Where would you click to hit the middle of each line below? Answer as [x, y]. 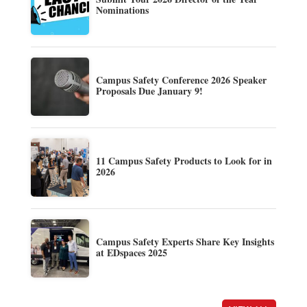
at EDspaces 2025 [131, 252]
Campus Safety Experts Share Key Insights [185, 241]
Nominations [122, 10]
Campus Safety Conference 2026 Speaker [181, 79]
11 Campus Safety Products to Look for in [184, 160]
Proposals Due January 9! [149, 90]
